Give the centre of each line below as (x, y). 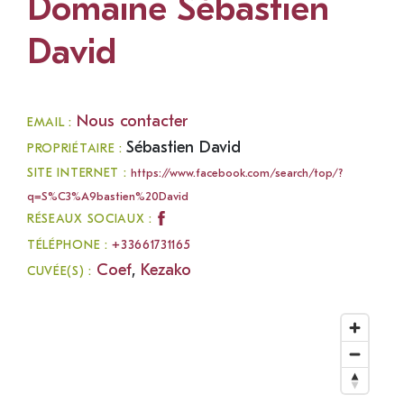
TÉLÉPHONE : (70, 246)
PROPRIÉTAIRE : (77, 149)
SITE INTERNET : (79, 174)
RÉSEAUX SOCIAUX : (90, 220)
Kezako (165, 270)
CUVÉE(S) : (62, 272)
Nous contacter (132, 121)
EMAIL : (52, 123)
